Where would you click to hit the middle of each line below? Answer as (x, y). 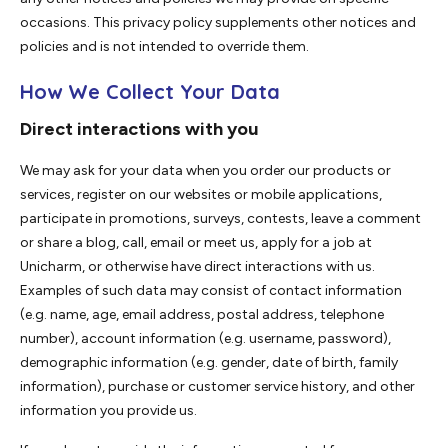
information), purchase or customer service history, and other (217, 387)
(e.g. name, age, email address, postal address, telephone (202, 315)
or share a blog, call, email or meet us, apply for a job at (196, 243)
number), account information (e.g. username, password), (205, 339)
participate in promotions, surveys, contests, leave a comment (220, 219)
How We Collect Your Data (150, 92)
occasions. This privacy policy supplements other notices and (218, 23)
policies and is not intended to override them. (164, 47)
